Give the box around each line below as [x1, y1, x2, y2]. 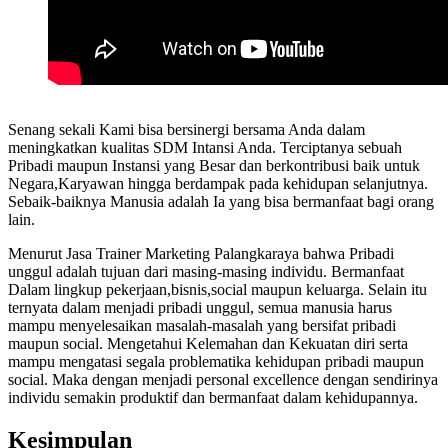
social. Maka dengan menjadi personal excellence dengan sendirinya [8, 371, 438, 389]
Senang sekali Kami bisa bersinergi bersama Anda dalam [8, 121, 365, 139]
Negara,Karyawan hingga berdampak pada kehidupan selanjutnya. [8, 175, 428, 193]
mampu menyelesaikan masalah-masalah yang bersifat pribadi [8, 317, 396, 335]
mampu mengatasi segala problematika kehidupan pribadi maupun [8, 353, 424, 371]
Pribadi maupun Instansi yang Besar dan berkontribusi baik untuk [8, 157, 420, 175]
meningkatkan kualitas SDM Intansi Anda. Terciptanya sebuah [8, 139, 402, 157]
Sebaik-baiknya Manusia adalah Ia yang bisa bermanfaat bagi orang [8, 193, 434, 211]
